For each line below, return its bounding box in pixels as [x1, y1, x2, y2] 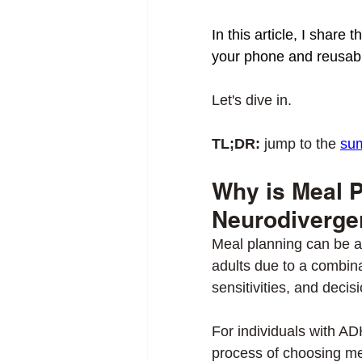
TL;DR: [212, 136, 260, 153]
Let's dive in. [212, 92, 296, 109]
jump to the [260, 136, 340, 153]
